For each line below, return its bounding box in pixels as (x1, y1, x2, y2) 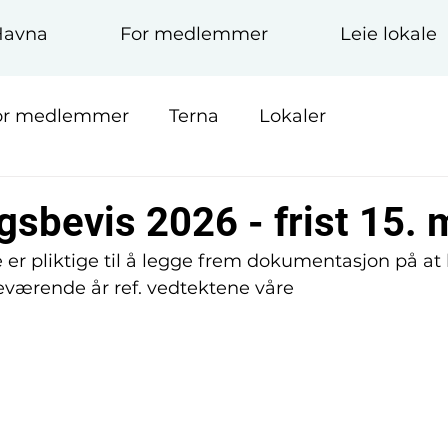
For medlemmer (120, 23, 268, 45)
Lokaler (259, 104, 326, 127)
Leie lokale (340, 23, 437, 45)
